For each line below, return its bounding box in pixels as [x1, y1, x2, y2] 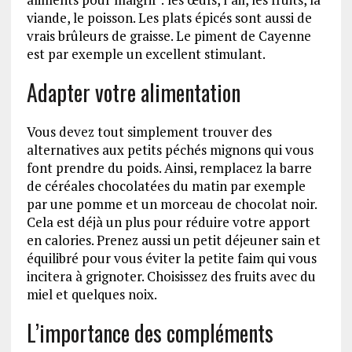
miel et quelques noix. [26, 284, 157, 303]
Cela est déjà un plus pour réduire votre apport [26, 212, 310, 231]
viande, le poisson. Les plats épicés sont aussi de [26, 8, 312, 27]
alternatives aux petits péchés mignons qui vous [26, 140, 313, 159]
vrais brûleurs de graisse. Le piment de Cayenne [26, 26, 311, 45]
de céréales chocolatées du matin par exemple [26, 176, 306, 195]
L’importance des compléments [26, 316, 273, 349]
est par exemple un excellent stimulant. [26, 44, 266, 63]
